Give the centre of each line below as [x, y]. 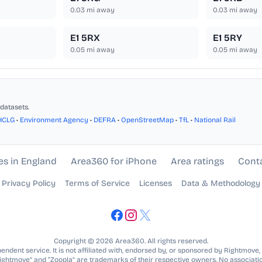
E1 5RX [85, 38]
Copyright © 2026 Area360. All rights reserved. [131, 241]
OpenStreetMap [147, 120]
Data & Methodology [221, 184]
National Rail [215, 120]
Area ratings [197, 161]
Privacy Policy [29, 184]
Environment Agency [54, 120]
